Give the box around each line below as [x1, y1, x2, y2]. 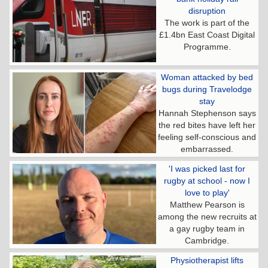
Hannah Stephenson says [158, 108, 256, 118]
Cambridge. [185, 235, 229, 245]
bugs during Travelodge [162, 84, 252, 94]
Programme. [183, 41, 231, 51]
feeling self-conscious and [158, 132, 256, 142]
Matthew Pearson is [169, 199, 245, 209]
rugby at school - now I [164, 175, 250, 185]
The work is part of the [165, 17, 249, 28]
